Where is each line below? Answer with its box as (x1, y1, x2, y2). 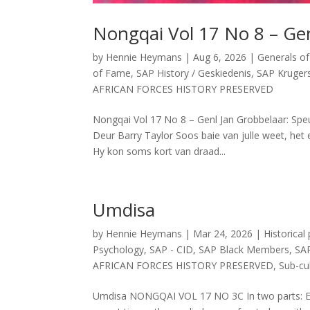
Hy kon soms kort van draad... (93, 144, 226, 158)
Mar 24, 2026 (193, 226, 253, 240)
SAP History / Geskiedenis (136, 66, 252, 80)
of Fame (93, 66, 131, 80)
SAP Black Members (199, 242, 290, 256)
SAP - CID (149, 242, 194, 256)
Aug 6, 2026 (193, 50, 247, 64)
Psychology (93, 242, 145, 256)
